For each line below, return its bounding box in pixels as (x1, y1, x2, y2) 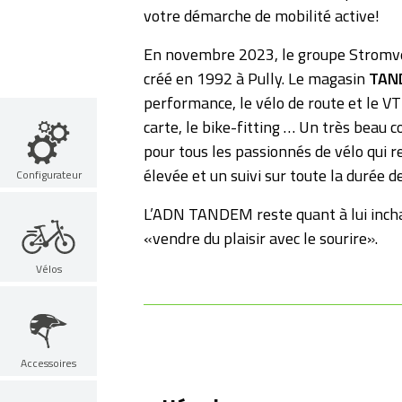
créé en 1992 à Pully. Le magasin (144, 66, 369, 92)
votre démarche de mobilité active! (144, 4, 380, 29)
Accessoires (21, 354, 76, 372)
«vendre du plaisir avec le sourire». (144, 226, 378, 251)
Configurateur (15, 166, 82, 184)
